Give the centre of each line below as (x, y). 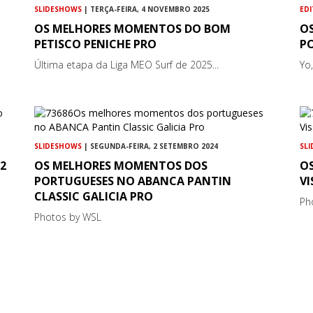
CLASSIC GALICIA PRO (94, 196)
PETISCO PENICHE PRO (96, 44)
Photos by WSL (68, 217)
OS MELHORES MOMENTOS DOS (121, 165)
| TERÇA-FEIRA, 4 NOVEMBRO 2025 (146, 9)
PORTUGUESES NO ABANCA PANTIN (133, 181)
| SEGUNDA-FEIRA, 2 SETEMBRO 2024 (150, 146)
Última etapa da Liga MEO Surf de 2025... (127, 64)
